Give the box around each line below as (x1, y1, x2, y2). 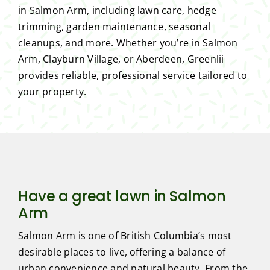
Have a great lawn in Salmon (17, 186, 226, 206)
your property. (17, 84, 87, 98)
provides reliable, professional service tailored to (17, 68, 248, 82)
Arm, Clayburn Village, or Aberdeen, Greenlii (17, 52, 224, 66)
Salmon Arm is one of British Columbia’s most (17, 228, 232, 242)
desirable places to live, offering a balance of (17, 245, 226, 259)
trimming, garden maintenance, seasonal (17, 19, 211, 33)
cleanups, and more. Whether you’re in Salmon (17, 36, 238, 49)
